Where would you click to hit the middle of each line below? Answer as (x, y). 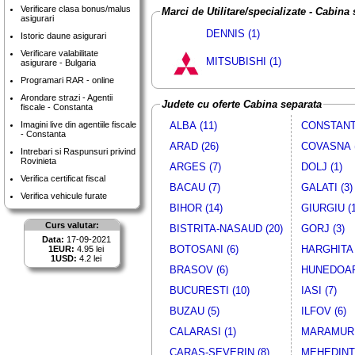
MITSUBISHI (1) (243, 61)
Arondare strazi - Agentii (67, 97)
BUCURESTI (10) (209, 291)
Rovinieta (38, 161)
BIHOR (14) (196, 208)
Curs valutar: (72, 225)
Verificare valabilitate (59, 53)
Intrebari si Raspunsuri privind (78, 151)
